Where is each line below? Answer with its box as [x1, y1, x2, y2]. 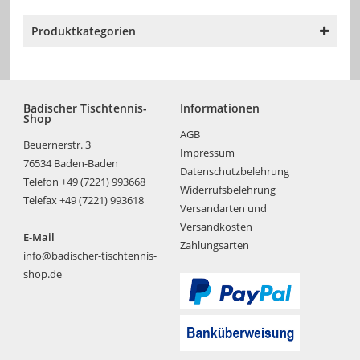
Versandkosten [179, 219, 252, 234]
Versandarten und [179, 200, 267, 215]
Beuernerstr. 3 [23, 137, 92, 152]
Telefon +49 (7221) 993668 [23, 174, 146, 189]
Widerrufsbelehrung [179, 182, 276, 197]
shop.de [23, 266, 63, 281]
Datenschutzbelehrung [179, 163, 289, 178]
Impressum [179, 145, 235, 160]
